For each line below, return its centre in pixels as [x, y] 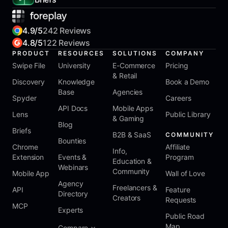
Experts [71, 210]
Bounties [72, 140]
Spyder [24, 98]
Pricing [177, 65]
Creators [127, 197]
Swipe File [29, 65]
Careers [178, 98]
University [75, 65]
